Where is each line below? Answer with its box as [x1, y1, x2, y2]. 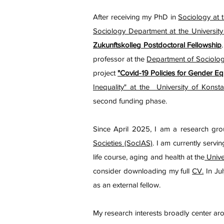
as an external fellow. [93, 180, 160, 189]
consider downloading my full [93, 166, 192, 175]
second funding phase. [93, 96, 169, 105]
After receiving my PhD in [93, 12, 178, 21]
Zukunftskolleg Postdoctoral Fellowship [93, 40, 221, 49]
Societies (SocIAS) [93, 138, 152, 147]
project [93, 68, 118, 77]
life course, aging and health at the [93, 152, 205, 161]
